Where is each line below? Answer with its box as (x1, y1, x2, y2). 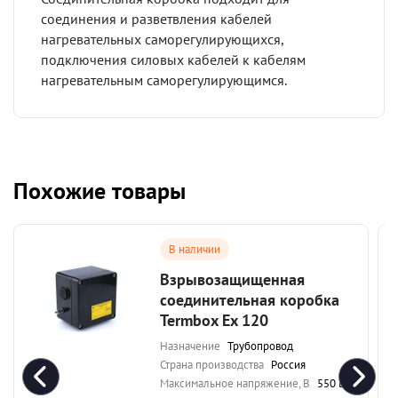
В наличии (168, 242, 220, 257)
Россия (267, 357, 306, 372)
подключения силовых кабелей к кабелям (41, 51, 306, 68)
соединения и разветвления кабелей (41, 10, 272, 28)
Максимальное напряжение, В (159, 376, 310, 391)
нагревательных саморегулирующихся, (41, 30, 283, 48)
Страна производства (159, 357, 264, 372)
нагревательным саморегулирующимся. (41, 71, 287, 89)
